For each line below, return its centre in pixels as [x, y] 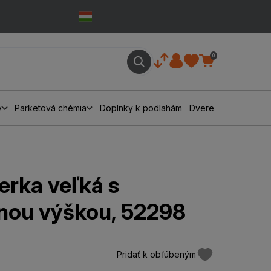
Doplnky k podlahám [141, 108]
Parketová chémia [51, 108]
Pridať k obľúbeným [156, 254]
